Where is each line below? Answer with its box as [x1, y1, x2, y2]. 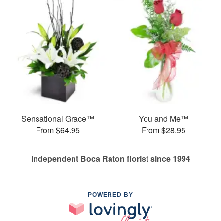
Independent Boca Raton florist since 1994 [31, 152, 190, 164]
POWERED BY [88, 191, 133, 198]
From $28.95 [141, 124, 185, 136]
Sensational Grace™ [21, 112, 94, 124]
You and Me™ [138, 112, 188, 124]
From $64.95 [36, 124, 80, 136]
